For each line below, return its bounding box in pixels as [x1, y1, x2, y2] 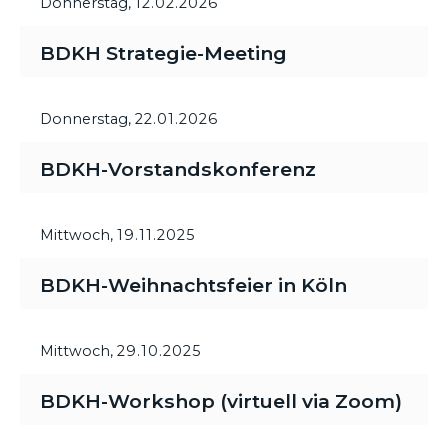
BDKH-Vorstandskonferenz [40, 156, 316, 181]
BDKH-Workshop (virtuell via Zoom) [40, 388, 402, 413]
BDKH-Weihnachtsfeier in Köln [40, 272, 347, 297]
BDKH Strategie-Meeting [40, 40, 287, 65]
